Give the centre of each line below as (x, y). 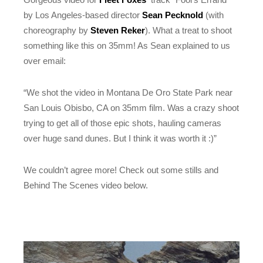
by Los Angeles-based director (83, 15)
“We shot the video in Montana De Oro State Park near (128, 92)
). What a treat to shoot (189, 30)
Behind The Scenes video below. (86, 185)
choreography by (57, 30)
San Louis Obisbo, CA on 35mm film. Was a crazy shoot (131, 108)
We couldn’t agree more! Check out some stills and (121, 170)
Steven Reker (118, 30)
